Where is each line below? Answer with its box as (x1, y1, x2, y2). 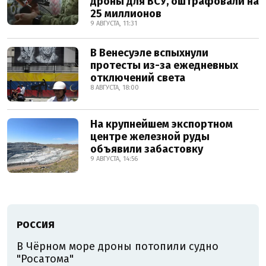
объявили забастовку (90, 142, 203, 156)
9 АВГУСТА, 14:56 (90, 155, 138, 163)
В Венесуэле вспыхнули (90, 46, 208, 59)
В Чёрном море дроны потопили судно (17, 240, 218, 253)
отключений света (90, 71, 185, 84)
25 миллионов (90, 7, 161, 20)
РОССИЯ (17, 219, 55, 230)
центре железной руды (90, 130, 210, 143)
